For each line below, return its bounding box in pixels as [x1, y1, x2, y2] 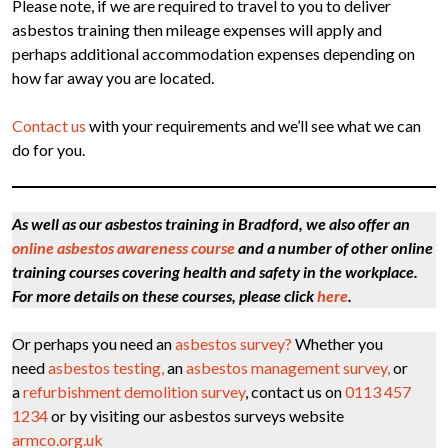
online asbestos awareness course [12, 238, 235, 258]
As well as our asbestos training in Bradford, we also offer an [12, 214, 410, 234]
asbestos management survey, [186, 358, 390, 378]
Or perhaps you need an [12, 334, 175, 354]
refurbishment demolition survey [23, 382, 245, 402]
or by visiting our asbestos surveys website [48, 406, 344, 426]
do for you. [12, 140, 85, 160]
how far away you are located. [12, 68, 214, 88]
